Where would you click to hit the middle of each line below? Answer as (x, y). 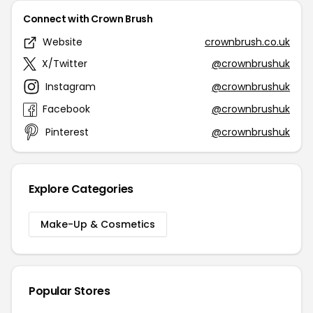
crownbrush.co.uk (247, 42)
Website (63, 42)
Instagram (71, 86)
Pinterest (67, 132)
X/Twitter (65, 64)
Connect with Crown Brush (88, 19)
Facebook (66, 109)
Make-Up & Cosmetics (98, 224)
